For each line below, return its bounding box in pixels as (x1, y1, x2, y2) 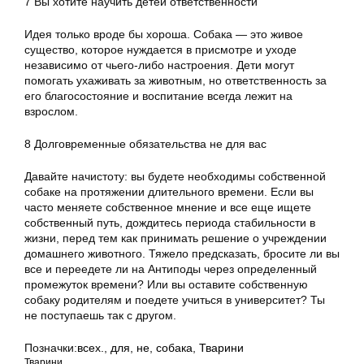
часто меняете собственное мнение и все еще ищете (24, 201, 311, 214)
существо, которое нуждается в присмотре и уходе (24, 43, 297, 56)
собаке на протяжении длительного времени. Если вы (24, 185, 314, 198)
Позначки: (24, 341, 77, 354)
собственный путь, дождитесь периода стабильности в (24, 216, 315, 229)
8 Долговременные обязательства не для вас (24, 137, 266, 150)
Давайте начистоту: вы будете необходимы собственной (24, 170, 326, 183)
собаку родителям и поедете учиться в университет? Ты (24, 293, 325, 306)
